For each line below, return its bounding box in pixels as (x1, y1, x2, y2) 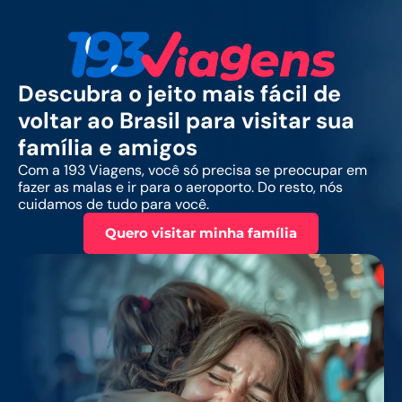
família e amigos (18, 133, 197, 162)
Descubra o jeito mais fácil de (18, 79, 341, 109)
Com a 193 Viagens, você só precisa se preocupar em (18, 161, 367, 179)
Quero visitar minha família (105, 224, 297, 241)
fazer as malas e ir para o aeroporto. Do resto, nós (18, 178, 343, 197)
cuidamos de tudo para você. (18, 195, 209, 214)
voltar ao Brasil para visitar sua (18, 106, 354, 135)
